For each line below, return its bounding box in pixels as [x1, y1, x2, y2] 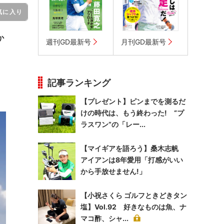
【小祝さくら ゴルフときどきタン [80, 191, 187, 199]
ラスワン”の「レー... [80, 120, 145, 128]
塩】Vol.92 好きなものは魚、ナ [80, 202, 186, 211]
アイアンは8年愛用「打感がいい [80, 155, 183, 164]
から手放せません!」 [80, 167, 146, 175]
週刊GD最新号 [46, 37, 91, 46]
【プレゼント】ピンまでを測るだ [80, 97, 185, 105]
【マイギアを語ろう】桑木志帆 [80, 144, 185, 152]
